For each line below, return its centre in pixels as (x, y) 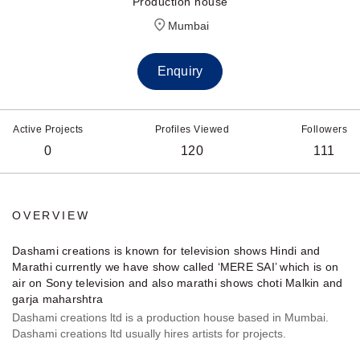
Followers (324, 130)
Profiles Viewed (192, 130)
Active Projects (48, 130)
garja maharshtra (57, 299)
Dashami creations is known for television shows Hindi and (166, 251)
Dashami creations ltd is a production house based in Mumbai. (170, 318)
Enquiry (180, 72)
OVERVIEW (51, 216)
